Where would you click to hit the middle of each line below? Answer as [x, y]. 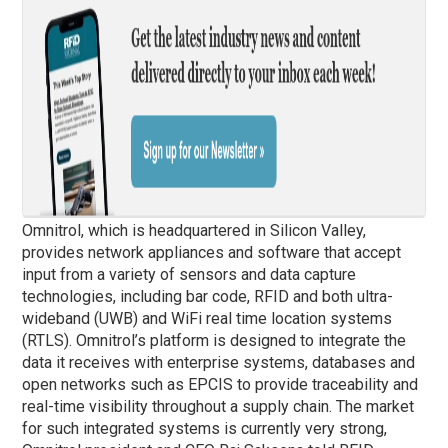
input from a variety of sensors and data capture [189, 274]
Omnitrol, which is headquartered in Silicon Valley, [194, 230]
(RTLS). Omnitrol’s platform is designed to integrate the [214, 340]
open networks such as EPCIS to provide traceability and [220, 384]
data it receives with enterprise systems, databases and [219, 362]
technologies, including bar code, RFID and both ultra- [208, 296]
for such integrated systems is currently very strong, [205, 428]
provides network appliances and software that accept [212, 252]
